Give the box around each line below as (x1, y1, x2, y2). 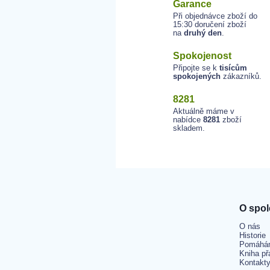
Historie (239, 231, 266, 240)
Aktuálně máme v (173, 107, 234, 116)
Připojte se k (173, 63, 219, 72)
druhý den (184, 28, 222, 37)
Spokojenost (173, 51, 231, 61)
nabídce (173, 115, 203, 124)
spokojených (173, 72, 221, 81)
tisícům (219, 63, 247, 72)
